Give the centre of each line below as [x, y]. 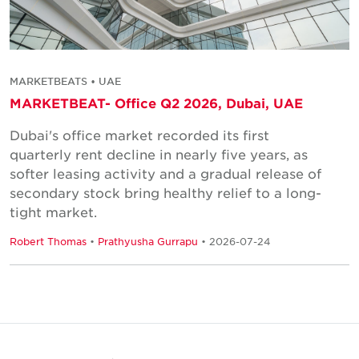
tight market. [53, 211]
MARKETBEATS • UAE [65, 81]
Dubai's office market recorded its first [139, 134]
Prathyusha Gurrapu [148, 241]
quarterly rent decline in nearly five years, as [159, 153]
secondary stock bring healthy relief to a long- [165, 192]
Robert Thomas [48, 241]
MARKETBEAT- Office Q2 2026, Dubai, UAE [156, 102]
